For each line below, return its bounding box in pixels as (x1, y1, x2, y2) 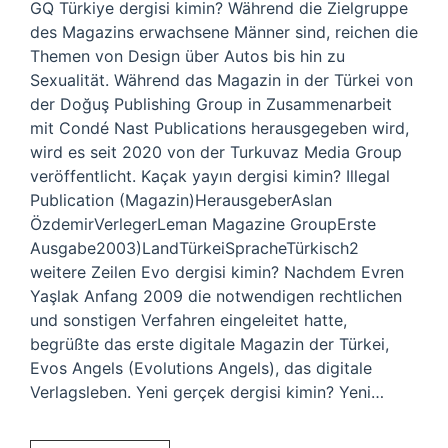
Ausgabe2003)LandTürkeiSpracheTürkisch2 (30, 238, 359, 258)
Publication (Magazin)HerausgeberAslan (30, 190, 332, 210)
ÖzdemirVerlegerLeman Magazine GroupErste (30, 214, 376, 234)
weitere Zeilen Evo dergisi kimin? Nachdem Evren (30, 262, 404, 282)
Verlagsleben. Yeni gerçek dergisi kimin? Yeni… (30, 382, 384, 402)
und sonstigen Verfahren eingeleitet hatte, (30, 310, 347, 330)
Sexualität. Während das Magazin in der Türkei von (30, 70, 413, 90)
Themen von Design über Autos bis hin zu (30, 46, 345, 66)
